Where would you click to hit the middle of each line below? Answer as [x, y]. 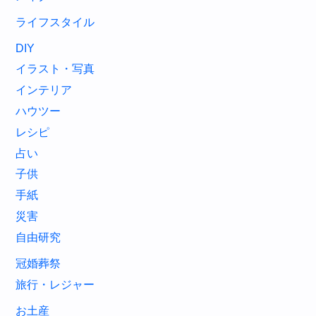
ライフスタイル [55, 22]
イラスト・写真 [55, 69]
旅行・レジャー [55, 284]
